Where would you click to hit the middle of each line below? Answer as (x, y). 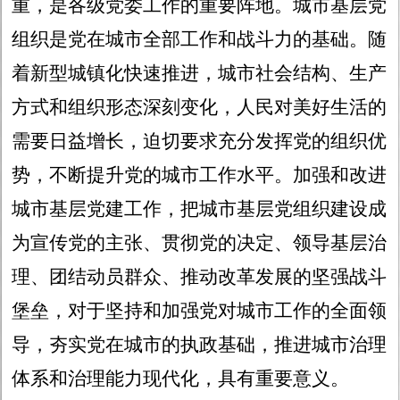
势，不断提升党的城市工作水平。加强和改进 (200, 175)
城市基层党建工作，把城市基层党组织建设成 (200, 209)
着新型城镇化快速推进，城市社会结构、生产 (200, 74)
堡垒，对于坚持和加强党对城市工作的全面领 (200, 311)
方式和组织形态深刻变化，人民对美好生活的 (200, 108)
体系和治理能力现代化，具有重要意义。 (181, 379)
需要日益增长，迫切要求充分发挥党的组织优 (200, 142)
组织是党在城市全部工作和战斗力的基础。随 (200, 40)
